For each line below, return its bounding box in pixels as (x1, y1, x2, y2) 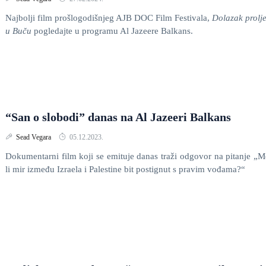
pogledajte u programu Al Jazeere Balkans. (31, 26, 193, 36)
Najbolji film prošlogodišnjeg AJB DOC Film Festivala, (5, 13, 212, 23)
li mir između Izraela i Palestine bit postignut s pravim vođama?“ (5, 164, 245, 174)
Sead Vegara (16, 133, 53, 141)
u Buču (5, 26, 31, 36)
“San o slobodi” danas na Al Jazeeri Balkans (5, 110, 231, 123)
